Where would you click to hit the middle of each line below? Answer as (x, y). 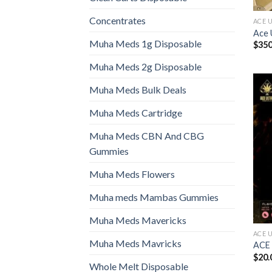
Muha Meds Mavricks (135, 243)
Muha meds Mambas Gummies (154, 197)
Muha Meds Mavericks (138, 220)
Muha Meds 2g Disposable (145, 67)
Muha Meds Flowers (132, 174)
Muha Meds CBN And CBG (147, 136)
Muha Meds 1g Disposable (145, 44)
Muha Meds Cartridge (136, 113)
